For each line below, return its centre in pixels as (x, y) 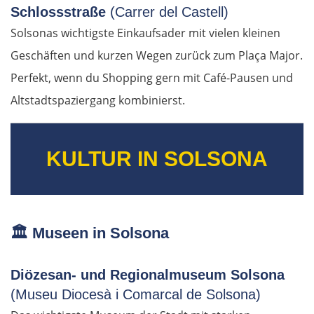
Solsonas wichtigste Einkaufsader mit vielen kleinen (145, 33)
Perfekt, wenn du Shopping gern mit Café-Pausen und (152, 78)
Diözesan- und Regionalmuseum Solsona (148, 275)
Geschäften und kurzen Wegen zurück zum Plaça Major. (157, 56)
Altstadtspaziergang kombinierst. (98, 101)
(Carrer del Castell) (169, 12)
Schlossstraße (60, 12)
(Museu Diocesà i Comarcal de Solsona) (136, 295)
